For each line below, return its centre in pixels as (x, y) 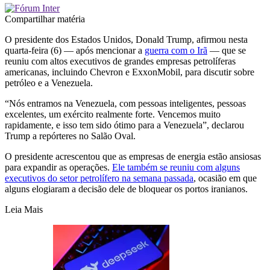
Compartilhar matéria (45, 19)
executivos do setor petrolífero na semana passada (99, 178)
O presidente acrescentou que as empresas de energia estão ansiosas (133, 156)
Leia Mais (24, 209)
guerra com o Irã (176, 50)
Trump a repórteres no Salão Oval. (70, 136)
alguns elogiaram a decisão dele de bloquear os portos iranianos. (126, 189)
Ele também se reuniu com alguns (176, 167)
